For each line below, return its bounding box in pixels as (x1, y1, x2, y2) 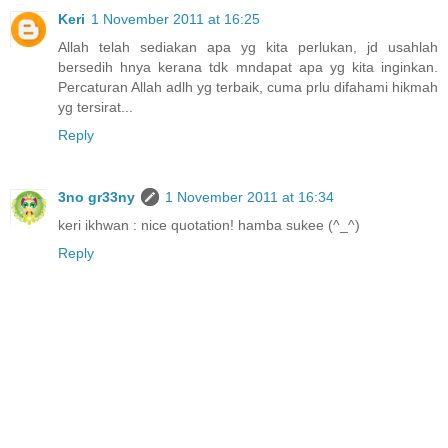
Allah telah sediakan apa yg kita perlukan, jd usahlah (58, 38, 438, 55)
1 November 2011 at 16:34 (165, 188, 334, 205)
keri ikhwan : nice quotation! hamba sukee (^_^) (58, 216, 360, 233)
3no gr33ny (58, 188, 135, 205)
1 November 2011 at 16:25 (91, 10, 260, 27)
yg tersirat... (58, 98, 133, 115)
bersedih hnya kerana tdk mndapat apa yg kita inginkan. (58, 58, 438, 75)
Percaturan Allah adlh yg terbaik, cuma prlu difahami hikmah (58, 78, 438, 95)
